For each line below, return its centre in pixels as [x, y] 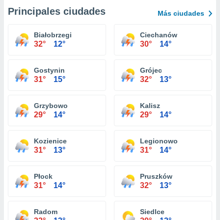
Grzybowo [51, 106]
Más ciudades [181, 13]
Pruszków [156, 176]
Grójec [151, 70]
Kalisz [150, 106]
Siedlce [152, 212]
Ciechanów [159, 35]
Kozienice [50, 141]
